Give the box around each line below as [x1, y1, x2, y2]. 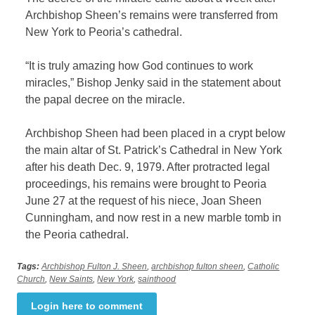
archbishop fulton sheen [151, 261, 244, 271]
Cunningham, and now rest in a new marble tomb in [25, 211, 282, 224]
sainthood [138, 274, 176, 284]
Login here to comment [31, 300, 143, 311]
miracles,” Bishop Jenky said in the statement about [25, 76, 281, 89]
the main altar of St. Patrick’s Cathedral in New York [25, 143, 283, 156]
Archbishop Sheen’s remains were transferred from [25, 8, 278, 21]
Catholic [247, 261, 280, 271]
